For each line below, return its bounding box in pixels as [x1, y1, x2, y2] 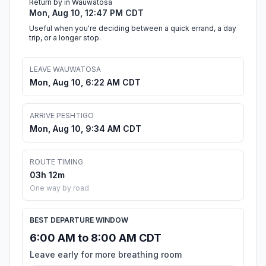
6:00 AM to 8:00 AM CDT [30, 232, 161, 245]
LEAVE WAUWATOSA [30, 65, 101, 74]
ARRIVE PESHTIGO [30, 111, 94, 121]
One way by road [30, 183, 89, 193]
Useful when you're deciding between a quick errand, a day [29, 24, 236, 33]
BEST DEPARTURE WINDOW [30, 216, 128, 225]
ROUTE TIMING [30, 157, 83, 167]
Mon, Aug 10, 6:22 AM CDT [30, 77, 141, 88]
